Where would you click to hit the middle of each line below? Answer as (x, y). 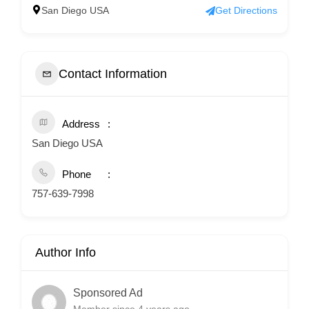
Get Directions (246, 10)
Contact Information (113, 73)
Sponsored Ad (108, 292)
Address (81, 124)
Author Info (66, 252)
